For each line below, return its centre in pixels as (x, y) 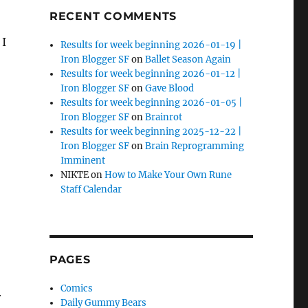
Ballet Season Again (188, 59)
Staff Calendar (91, 189)
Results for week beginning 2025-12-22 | (151, 131)
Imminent (83, 160)
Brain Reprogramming (195, 146)
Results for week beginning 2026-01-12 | (151, 74)
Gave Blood (170, 88)
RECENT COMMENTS (113, 16)
